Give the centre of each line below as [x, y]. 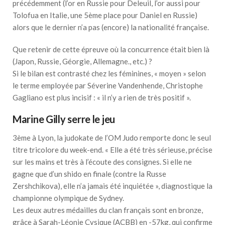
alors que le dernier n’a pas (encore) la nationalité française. [111, 27]
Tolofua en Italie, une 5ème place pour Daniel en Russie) [105, 15]
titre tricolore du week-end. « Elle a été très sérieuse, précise [113, 149]
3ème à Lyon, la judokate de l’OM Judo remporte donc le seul [112, 137]
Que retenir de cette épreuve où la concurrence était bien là [111, 49]
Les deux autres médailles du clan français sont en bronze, [108, 210]
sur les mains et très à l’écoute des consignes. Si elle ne [102, 161]
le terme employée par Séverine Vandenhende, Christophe [108, 85]
